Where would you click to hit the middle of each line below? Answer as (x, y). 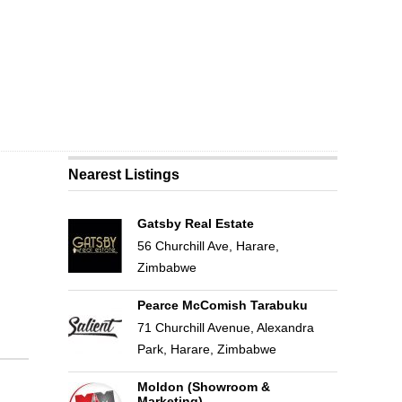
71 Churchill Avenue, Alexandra (225, 328)
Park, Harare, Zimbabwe (206, 349)
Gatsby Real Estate (195, 223)
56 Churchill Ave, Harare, (208, 246)
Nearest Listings (124, 175)
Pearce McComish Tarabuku (222, 305)
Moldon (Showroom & (203, 387)
